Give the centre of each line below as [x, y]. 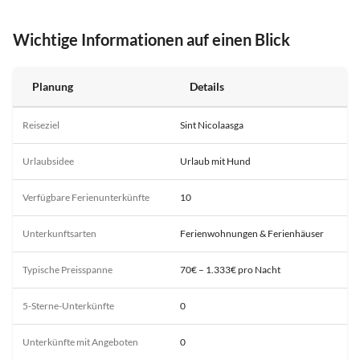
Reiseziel [41, 125]
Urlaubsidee [48, 161]
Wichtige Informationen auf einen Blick [151, 39]
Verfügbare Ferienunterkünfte [86, 197]
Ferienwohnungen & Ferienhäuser [252, 233]
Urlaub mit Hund [215, 161]
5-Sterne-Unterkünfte [68, 305]
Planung [53, 86]
